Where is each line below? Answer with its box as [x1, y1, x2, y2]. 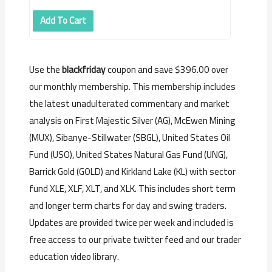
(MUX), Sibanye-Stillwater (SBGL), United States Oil [29, 129, 231, 147]
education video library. [29, 248, 120, 266]
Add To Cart [39, 12, 86, 30]
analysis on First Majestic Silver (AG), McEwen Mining [29, 112, 236, 130]
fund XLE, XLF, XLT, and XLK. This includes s [29, 180, 197, 198]
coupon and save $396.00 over [106, 61, 229, 79]
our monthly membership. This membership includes [29, 78, 236, 96]
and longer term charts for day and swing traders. [29, 197, 227, 215]
